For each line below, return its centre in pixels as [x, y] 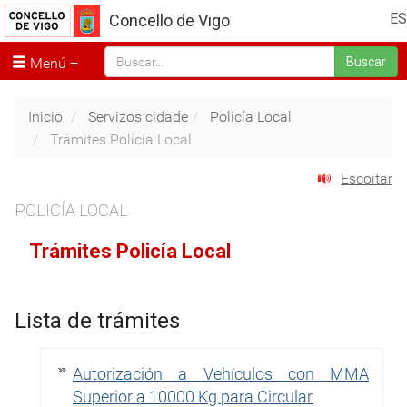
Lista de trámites [97, 320]
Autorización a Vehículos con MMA [221, 373]
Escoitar [367, 179]
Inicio [45, 116]
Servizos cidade [138, 116]
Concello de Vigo [169, 20]
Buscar [366, 62]
